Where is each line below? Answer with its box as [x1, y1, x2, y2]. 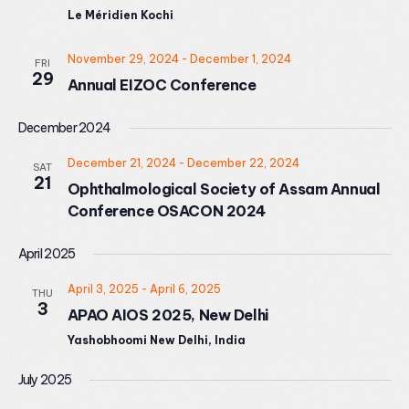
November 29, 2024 [67, 52, 179, 67]
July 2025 [17, 372, 72, 389]
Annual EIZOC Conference [67, 76, 257, 95]
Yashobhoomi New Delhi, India [67, 333, 246, 348]
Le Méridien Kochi [67, 8, 173, 23]
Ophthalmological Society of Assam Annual [67, 180, 381, 199]
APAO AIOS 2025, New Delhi [67, 306, 268, 325]
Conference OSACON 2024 [67, 202, 266, 221]
